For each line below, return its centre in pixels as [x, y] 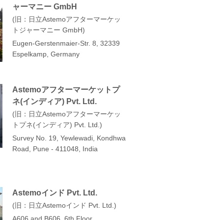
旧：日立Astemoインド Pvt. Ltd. [64, 205]
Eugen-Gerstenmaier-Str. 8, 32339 [66, 43]
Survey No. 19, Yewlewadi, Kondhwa [69, 138]
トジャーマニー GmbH [47, 30]
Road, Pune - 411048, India [55, 149]
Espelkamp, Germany [46, 54]
